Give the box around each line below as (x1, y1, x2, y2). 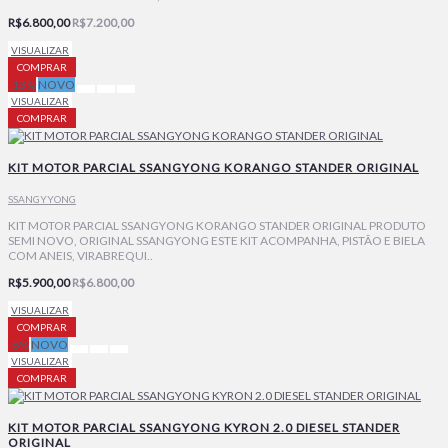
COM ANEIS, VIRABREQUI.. (8, 247, 153, 263)
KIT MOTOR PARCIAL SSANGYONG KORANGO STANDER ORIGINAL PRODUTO (8, 217, 426, 233)
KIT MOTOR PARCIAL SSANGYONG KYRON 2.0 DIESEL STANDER (8, 419, 400, 435)
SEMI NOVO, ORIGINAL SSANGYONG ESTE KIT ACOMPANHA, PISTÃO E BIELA (8, 232, 425, 248)
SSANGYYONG (8, 192, 76, 205)
